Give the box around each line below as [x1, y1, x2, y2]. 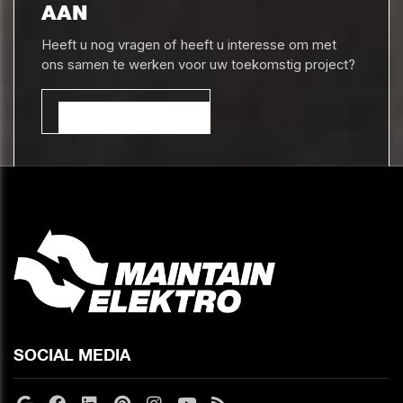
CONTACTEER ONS [58, 103, 193, 121]
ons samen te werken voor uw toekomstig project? [40, 57, 359, 74]
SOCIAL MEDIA [13, 344, 130, 364]
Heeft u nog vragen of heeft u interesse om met [40, 37, 336, 54]
